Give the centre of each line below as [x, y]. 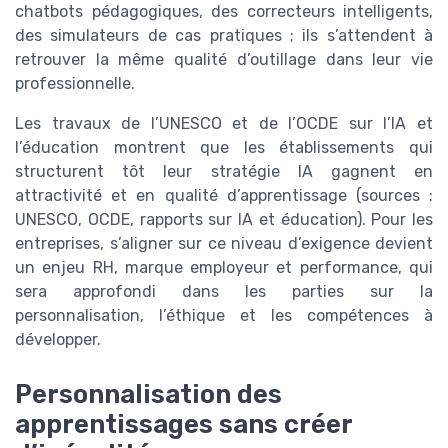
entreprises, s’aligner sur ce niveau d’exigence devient [224, 244]
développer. [58, 340]
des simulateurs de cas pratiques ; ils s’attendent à [224, 36]
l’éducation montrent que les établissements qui [224, 148]
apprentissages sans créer [183, 423]
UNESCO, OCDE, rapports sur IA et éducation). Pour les [224, 220]
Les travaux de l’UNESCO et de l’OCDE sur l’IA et [224, 124]
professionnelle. [75, 84]
